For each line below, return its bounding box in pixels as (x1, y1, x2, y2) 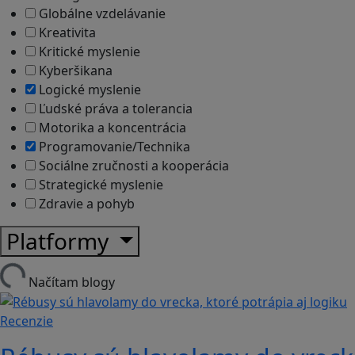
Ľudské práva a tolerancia (36, 99, 193, 117)
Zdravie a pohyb (36, 194, 135, 212)
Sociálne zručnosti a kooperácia (36, 156, 229, 174)
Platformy (6, 225, 114, 256)
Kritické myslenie (36, 42, 140, 60)
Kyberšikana (36, 61, 113, 79)
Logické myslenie (36, 80, 141, 98)
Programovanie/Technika (36, 137, 190, 155)
